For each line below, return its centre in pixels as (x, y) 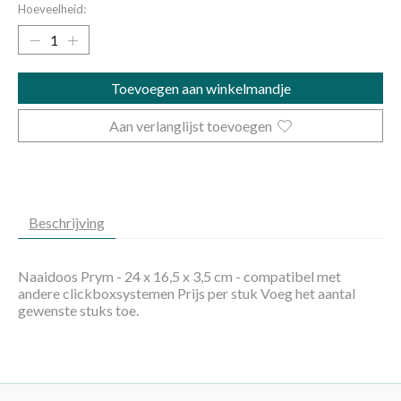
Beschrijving (67, 223)
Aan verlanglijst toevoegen (191, 126)
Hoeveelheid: (52, 9)
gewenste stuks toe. (78, 311)
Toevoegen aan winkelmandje (200, 89)
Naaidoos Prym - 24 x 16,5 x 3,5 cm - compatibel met (179, 277)
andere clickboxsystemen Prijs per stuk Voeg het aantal (187, 294)
